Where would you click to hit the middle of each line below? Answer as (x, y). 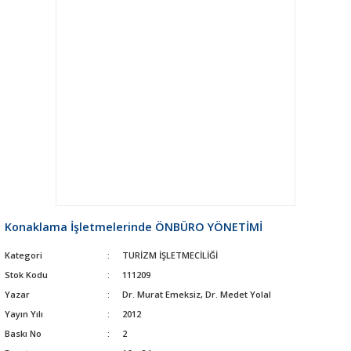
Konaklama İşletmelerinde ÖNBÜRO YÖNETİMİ (134, 226)
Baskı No (23, 333)
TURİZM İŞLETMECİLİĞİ (170, 255)
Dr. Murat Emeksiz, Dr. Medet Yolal (196, 294)
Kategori (24, 255)
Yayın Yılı (24, 313)
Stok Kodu (26, 274)
